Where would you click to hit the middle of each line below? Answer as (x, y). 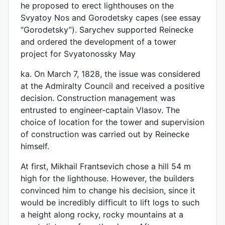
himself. (35, 146)
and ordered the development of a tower (98, 42)
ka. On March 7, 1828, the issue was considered (110, 74)
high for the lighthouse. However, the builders (107, 178)
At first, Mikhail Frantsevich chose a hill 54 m (106, 166)
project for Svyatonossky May (78, 54)
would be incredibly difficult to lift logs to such (110, 202)
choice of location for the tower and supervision (113, 122)
